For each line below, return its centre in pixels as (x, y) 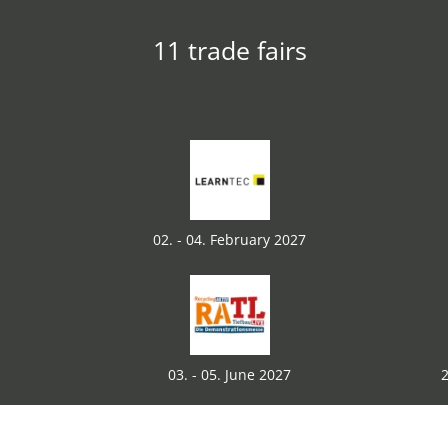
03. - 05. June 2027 (229, 374)
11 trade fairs (229, 50)
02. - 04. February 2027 (229, 239)
